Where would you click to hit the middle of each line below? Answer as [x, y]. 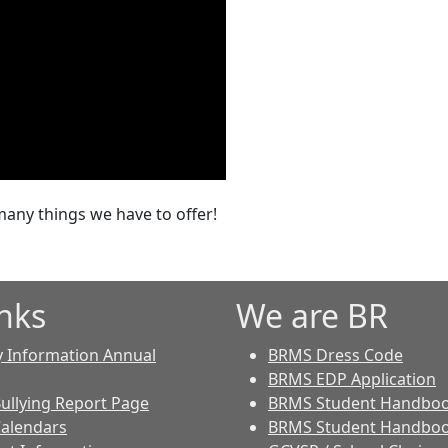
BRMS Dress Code [335, 355]
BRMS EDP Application [352, 379]
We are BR [312, 315]
